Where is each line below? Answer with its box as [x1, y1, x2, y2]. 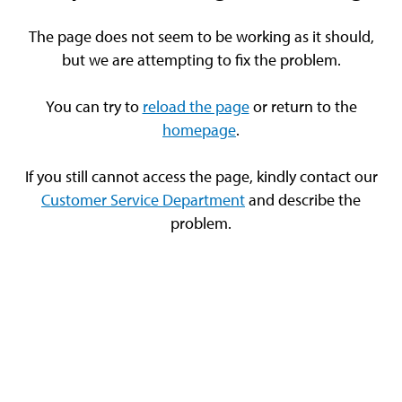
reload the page [142, 96, 249, 118]
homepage [162, 119, 236, 141]
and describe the [245, 189, 361, 211]
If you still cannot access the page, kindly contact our [24, 166, 378, 188]
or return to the [249, 96, 357, 118]
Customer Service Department [41, 189, 245, 211]
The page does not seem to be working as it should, [28, 26, 374, 48]
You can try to [45, 96, 143, 118]
